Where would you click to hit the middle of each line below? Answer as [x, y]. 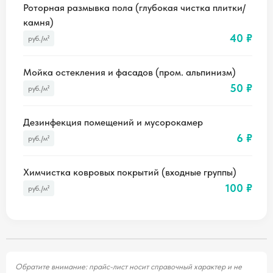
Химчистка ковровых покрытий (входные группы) [130, 172]
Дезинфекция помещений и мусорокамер [113, 122]
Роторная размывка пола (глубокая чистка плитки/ [134, 8]
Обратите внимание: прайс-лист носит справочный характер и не [129, 267]
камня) [38, 22]
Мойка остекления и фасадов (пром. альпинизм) [129, 72]
